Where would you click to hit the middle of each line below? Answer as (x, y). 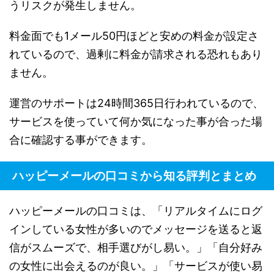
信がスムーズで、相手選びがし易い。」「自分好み (136, 247)
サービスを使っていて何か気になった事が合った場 (136, 121)
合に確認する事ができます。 (81, 139)
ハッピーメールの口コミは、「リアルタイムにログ (136, 210)
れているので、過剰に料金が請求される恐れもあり (136, 54)
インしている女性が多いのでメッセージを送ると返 (136, 229)
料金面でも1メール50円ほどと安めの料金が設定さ (134, 35)
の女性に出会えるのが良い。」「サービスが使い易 (136, 265)
